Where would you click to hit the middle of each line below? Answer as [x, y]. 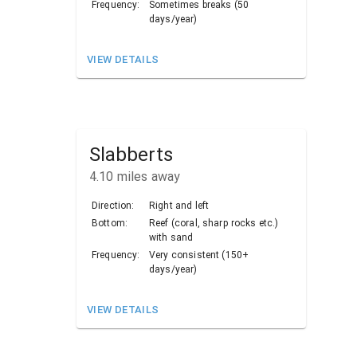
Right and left [179, 205]
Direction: [113, 205]
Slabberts [131, 154]
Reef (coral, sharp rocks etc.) [214, 223]
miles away [147, 176]
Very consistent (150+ [199, 255]
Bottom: [110, 223]
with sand [171, 237]
